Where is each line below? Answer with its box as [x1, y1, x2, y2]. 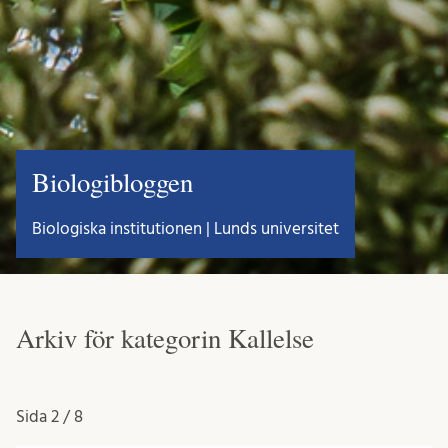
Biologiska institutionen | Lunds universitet [32, 220, 339, 238]
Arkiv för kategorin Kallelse [16, 320, 314, 357]
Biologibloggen [32, 164, 193, 201]
